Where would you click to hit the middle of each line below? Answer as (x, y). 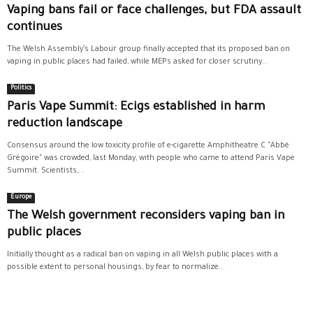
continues (35, 28)
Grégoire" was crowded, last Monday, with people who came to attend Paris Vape (151, 159)
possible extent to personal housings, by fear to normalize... (116, 268)
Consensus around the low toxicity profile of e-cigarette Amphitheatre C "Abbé (148, 146)
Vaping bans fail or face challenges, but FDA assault (154, 12)
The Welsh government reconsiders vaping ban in (146, 217)
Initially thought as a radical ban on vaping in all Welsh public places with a (143, 255)
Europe (21, 198)
